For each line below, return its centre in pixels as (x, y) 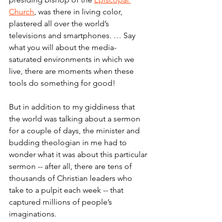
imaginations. (33, 214)
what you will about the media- (63, 48)
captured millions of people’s (61, 202)
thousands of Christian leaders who (72, 178)
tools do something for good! (62, 83)
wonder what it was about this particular (79, 155)
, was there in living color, (79, 12)
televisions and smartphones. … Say (73, 36)
